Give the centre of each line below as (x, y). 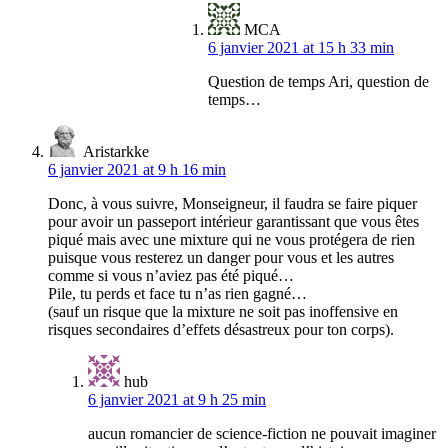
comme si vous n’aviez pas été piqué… (171, 276)
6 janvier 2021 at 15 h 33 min (301, 48)
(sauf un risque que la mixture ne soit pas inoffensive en (223, 312)
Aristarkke (116, 152)
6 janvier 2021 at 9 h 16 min (137, 170)
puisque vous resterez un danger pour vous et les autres (221, 258)
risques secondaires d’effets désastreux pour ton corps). (221, 330)
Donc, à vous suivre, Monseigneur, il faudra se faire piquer (232, 204)
